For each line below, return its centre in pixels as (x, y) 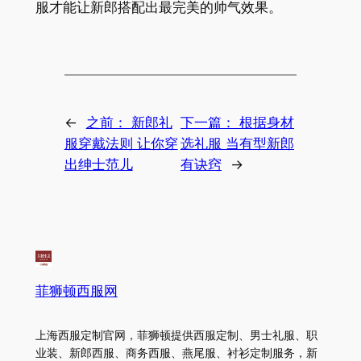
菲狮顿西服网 (76, 290)
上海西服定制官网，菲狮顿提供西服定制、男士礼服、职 (176, 335)
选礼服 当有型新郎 (237, 143)
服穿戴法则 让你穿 (121, 143)
